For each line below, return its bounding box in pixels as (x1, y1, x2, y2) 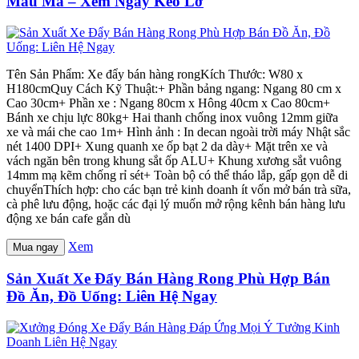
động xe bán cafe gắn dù (6, 211, 131, 225)
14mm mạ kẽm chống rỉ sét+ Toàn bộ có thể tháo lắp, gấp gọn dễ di (6, 167, 348, 182)
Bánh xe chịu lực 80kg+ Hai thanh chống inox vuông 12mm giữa (6, 110, 338, 124)
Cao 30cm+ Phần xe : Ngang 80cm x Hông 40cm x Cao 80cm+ (6, 95, 330, 110)
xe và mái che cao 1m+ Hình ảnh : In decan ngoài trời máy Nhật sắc (6, 124, 350, 139)
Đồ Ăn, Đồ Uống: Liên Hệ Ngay (6, 288, 217, 305)
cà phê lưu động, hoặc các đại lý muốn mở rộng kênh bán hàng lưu (6, 196, 345, 211)
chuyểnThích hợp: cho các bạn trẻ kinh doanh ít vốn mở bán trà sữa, (6, 182, 351, 196)
